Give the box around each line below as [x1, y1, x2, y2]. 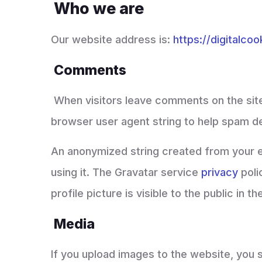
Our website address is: [51, 33, 173, 46]
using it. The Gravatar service [51, 166, 201, 178]
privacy [201, 166, 238, 178]
